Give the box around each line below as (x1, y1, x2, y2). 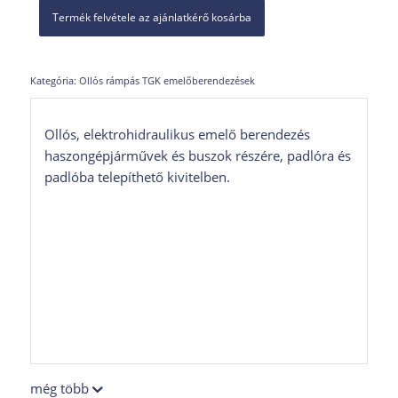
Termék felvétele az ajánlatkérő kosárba (52, 10, 251, 26)
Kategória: (29, 74, 79, 88)
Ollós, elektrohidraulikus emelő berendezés (44, 125, 310, 144)
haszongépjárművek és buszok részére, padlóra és (44, 147, 351, 165)
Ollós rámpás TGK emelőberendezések (78, 74, 255, 88)
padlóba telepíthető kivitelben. (44, 168, 230, 187)
